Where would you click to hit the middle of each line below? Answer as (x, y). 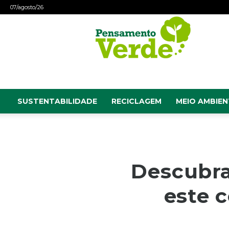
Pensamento (91, 19)
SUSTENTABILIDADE (57, 101)
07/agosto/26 (27, 7)
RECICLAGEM (136, 101)
